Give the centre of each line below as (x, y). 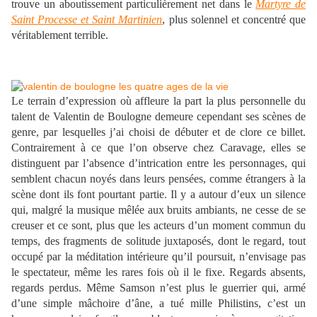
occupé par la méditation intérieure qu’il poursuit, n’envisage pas (158, 257)
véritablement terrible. (60, 35)
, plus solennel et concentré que (234, 20)
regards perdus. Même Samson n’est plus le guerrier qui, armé (158, 288)
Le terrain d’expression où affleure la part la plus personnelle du (158, 101)
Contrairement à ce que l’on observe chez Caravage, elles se (158, 148)
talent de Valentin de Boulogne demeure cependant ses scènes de (158, 117)
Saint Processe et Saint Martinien (87, 20)
